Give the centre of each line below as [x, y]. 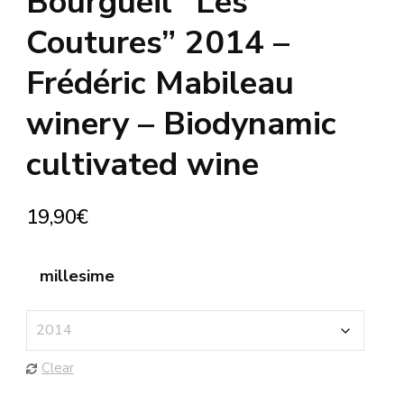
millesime [77, 275]
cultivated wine [142, 164]
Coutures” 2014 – [158, 42]
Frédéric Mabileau [160, 83]
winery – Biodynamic [181, 124]
